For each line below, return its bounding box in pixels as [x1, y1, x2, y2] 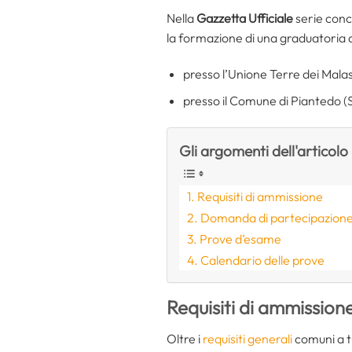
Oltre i [167, 330, 203, 346]
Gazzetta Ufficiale [196, 9, 293, 26]
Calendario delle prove [200, 251, 325, 268]
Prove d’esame [200, 230, 282, 247]
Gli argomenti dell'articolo [179, 141, 348, 160]
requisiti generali [203, 330, 292, 346]
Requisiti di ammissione [197, 188, 324, 204]
